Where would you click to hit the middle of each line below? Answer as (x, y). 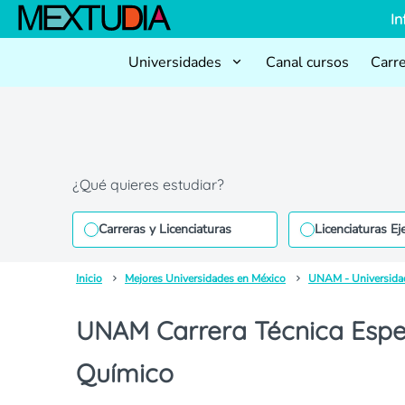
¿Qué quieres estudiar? (148, 184)
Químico (125, 373)
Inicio (89, 278)
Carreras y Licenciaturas (165, 229)
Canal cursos (307, 62)
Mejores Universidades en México (205, 278)
